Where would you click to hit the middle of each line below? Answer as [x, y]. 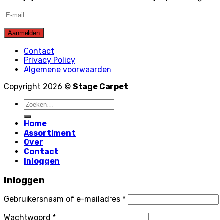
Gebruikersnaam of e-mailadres [63, 199]
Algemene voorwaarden [68, 69]
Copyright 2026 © [38, 86]
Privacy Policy [49, 60]
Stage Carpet [100, 86]
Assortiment [50, 133]
